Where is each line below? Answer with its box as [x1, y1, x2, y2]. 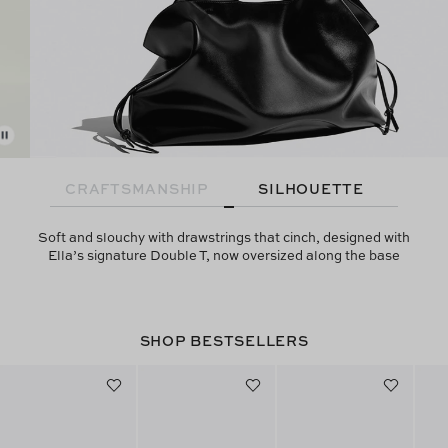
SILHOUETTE [258, 178, 364, 199]
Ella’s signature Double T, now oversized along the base [48, 246, 400, 265]
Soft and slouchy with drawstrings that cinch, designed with [38, 228, 410, 247]
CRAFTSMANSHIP [65, 178, 209, 199]
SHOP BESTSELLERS [139, 330, 309, 351]
